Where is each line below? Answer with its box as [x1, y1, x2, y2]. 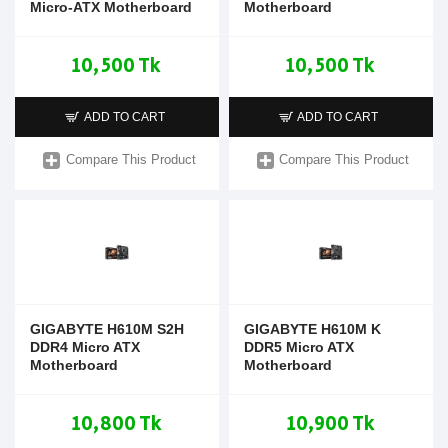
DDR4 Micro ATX [30, 338, 140, 355]
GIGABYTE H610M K [243, 320, 381, 337]
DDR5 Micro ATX [243, 338, 354, 355]
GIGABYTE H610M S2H [30, 320, 184, 337]
